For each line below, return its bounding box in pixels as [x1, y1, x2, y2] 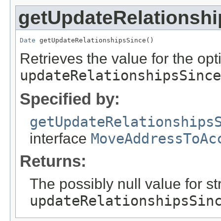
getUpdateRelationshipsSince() [36, 37, 154, 44]
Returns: [20, 152, 86, 171]
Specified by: [20, 90, 120, 109]
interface [30, 130, 91, 147]
